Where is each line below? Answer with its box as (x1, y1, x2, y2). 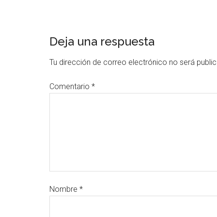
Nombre (49, 185, 79, 194)
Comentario (49, 82, 92, 91)
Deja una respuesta (49, 34, 155, 48)
